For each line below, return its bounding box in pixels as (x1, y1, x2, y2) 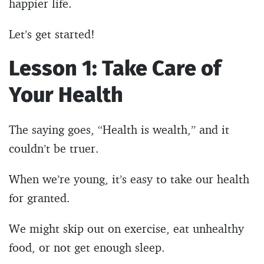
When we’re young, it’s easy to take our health (9, 171, 249, 186)
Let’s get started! (9, 26, 95, 41)
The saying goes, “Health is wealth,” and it (9, 121, 229, 137)
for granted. (9, 190, 70, 205)
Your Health (9, 81, 123, 108)
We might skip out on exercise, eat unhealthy (9, 220, 244, 236)
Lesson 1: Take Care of (9, 55, 221, 81)
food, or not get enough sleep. (9, 239, 165, 255)
